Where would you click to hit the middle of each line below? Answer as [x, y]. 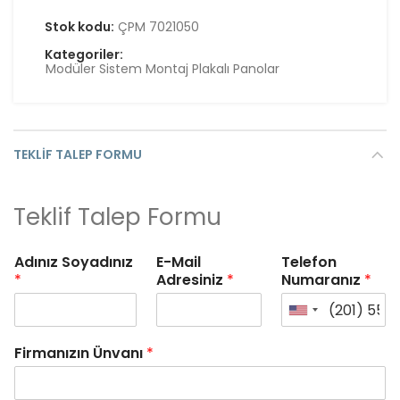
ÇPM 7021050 [158, 27]
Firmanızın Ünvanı [80, 353]
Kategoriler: [84, 54]
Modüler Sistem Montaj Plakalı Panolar [162, 69]
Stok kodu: [81, 27]
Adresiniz [192, 280]
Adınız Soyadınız [74, 262]
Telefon [308, 262]
